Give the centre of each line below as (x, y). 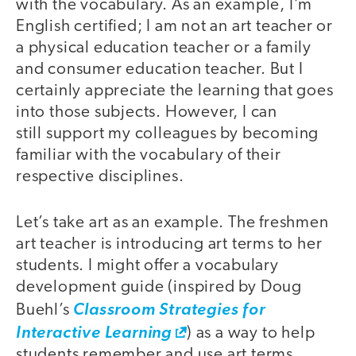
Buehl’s (45, 311)
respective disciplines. (102, 176)
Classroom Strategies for (169, 311)
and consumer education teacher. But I (160, 69)
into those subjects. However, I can (147, 112)
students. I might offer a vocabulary (147, 266)
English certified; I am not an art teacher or (174, 26)
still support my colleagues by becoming (168, 133)
